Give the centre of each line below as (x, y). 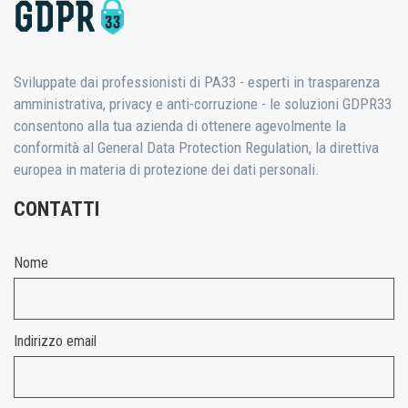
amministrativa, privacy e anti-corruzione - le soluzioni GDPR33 (203, 104)
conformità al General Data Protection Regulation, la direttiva (196, 148)
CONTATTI (56, 209)
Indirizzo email (55, 341)
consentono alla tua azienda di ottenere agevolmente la (180, 126)
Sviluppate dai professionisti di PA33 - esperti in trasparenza (197, 82)
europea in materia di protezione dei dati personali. (167, 169)
